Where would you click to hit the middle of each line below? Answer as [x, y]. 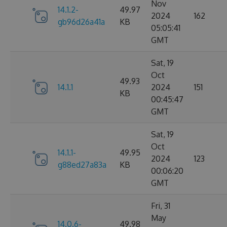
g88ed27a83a [82, 165]
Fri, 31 [161, 206]
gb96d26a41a [81, 22]
